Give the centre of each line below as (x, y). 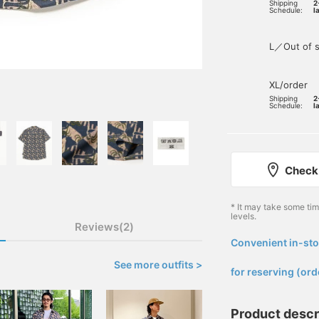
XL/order (288, 85)
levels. (244, 216)
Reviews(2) (104, 227)
